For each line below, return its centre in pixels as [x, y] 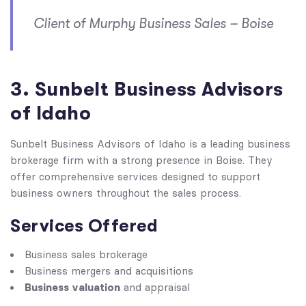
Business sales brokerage [86, 255]
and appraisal [155, 288]
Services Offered [84, 226]
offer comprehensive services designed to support [135, 177]
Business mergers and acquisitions [109, 271]
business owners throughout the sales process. [126, 193]
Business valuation [72, 287]
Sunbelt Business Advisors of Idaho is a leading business [150, 144]
